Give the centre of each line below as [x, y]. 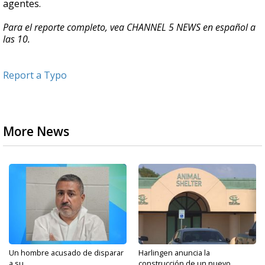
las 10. [17, 39]
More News [36, 132]
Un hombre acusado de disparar [66, 253]
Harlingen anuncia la [174, 253]
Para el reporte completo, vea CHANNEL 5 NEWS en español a [129, 28]
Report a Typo [35, 75]
